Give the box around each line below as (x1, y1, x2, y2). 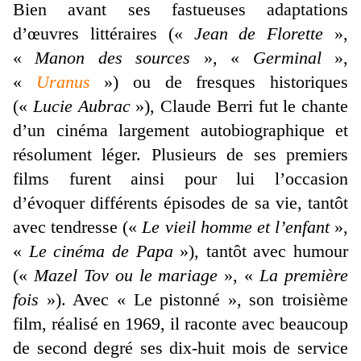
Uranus (35, 71, 90, 92)
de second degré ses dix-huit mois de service (13, 337, 348, 358)
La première (259, 264, 349, 285)
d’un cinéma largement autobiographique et (13, 119, 348, 140)
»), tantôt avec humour (172, 240, 348, 261)
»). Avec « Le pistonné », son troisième (46, 288, 348, 309)
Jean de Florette (193, 23, 324, 44)
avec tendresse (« (13, 216, 143, 237)
